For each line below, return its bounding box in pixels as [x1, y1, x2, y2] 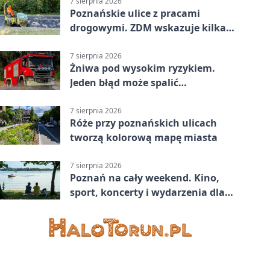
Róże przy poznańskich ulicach [70, 116, 217, 130]
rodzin [70, 200, 101, 214]
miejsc [70, 35, 101, 49]
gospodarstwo [70, 90, 139, 104]
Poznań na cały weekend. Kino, [70, 171, 219, 185]
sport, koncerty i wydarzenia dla [70, 186, 225, 199]
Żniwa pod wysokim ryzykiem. [70, 61, 215, 75]
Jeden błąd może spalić [70, 76, 178, 90]
